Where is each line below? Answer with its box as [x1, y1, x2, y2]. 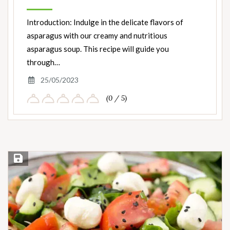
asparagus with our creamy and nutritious [27, 31, 167, 41]
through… [27, 57, 60, 67]
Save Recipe [12, 154, 50, 164]
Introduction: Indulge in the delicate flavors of [27, 17, 183, 27]
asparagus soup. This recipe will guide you [27, 44, 169, 54]
